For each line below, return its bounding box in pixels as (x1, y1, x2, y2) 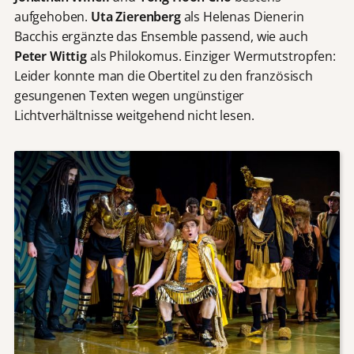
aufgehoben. (13, 7, 91, 25)
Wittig (49, 47, 87, 65)
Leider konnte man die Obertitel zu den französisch (13, 66, 313, 85)
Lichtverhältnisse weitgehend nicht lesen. (13, 106, 254, 124)
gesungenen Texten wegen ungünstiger (13, 86, 245, 104)
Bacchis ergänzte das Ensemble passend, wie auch (13, 27, 308, 45)
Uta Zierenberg (91, 7, 181, 25)
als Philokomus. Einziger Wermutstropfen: (87, 47, 336, 65)
